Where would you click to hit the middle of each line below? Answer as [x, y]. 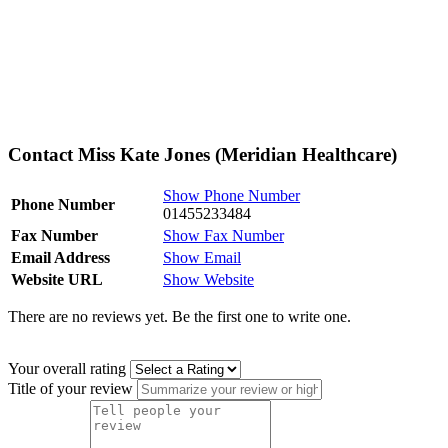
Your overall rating [67, 369]
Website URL [57, 280]
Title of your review [70, 389]
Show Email [202, 258]
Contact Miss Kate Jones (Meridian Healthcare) [202, 154]
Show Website [208, 280]
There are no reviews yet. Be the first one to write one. [179, 317]
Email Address [60, 258]
